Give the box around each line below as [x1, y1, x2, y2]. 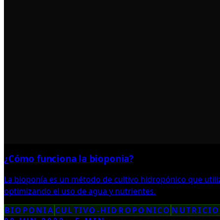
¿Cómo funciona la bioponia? [4, 152, 134, 165]
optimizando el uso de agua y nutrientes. [4, 185, 156, 196]
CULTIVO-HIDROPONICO [55, 204, 171, 216]
